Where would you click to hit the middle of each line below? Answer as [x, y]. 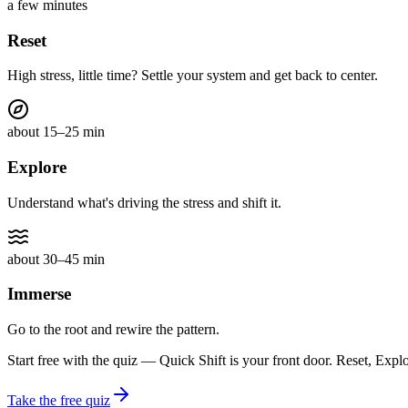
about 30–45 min [56, 259]
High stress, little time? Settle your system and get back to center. [193, 76]
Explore [37, 167]
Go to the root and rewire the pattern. [113, 330]
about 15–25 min [56, 132]
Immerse [39, 294]
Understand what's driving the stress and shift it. [144, 202]
